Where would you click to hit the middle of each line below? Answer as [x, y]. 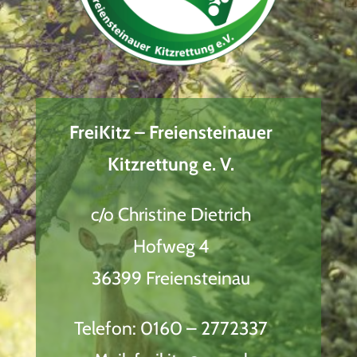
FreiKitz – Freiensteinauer [171, 132]
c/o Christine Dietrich [171, 214]
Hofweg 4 [171, 246]
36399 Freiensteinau [171, 278]
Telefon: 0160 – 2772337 [171, 328]
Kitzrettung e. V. [171, 164]
